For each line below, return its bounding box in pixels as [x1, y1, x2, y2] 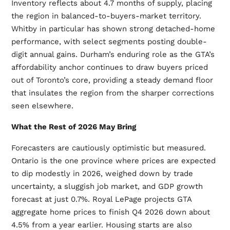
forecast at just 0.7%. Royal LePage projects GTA [11, 194, 191, 204]
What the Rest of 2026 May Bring [11, 122, 136, 131]
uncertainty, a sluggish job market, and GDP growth [11, 181, 203, 191]
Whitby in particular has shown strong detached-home [11, 24, 215, 33]
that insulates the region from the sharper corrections [11, 88, 214, 98]
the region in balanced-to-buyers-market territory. [11, 11, 201, 21]
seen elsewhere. [11, 101, 73, 110]
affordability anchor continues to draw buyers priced [11, 62, 208, 72]
